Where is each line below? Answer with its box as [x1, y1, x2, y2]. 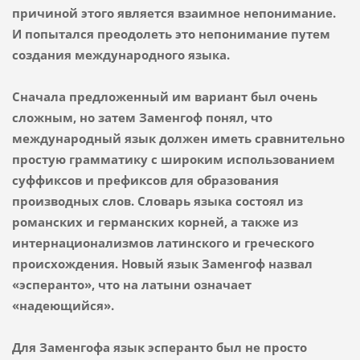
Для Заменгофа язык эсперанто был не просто [11, 338, 307, 355]
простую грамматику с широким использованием [11, 150, 335, 167]
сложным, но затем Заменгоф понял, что [11, 108, 272, 125]
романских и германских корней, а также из [11, 213, 298, 230]
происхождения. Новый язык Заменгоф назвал [11, 255, 313, 272]
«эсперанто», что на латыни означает [11, 276, 252, 292]
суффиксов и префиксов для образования [11, 171, 279, 188]
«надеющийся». [11, 297, 117, 313]
